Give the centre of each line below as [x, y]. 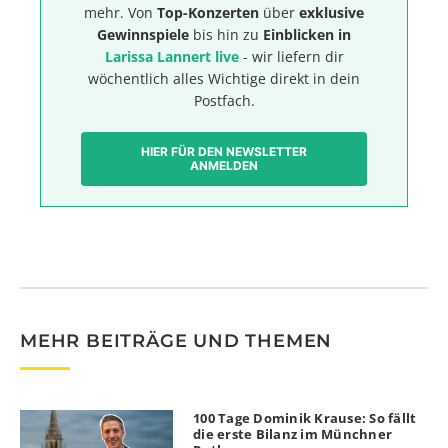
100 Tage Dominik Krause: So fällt [305, 417]
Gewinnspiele [143, 34]
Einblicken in [307, 34]
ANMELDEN [224, 165]
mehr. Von [120, 12]
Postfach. [224, 100]
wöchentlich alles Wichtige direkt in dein [224, 78]
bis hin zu [226, 34]
